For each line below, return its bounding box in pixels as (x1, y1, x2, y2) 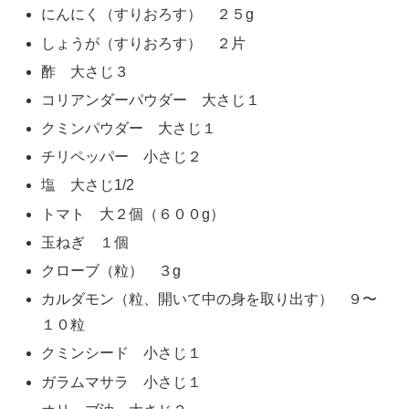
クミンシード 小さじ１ (41, 345, 203, 362)
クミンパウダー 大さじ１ (41, 121, 217, 137)
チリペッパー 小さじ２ (41, 149, 203, 165)
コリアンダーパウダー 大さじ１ (41, 91, 261, 108)
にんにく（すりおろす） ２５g (41, 6, 255, 23)
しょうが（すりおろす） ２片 (41, 35, 246, 51)
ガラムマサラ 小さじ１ (41, 373, 203, 390)
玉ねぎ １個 (41, 234, 130, 250)
